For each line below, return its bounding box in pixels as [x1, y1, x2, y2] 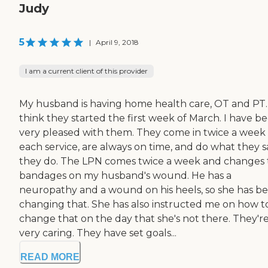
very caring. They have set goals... [19, 227, 176, 239]
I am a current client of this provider [25, 66, 148, 75]
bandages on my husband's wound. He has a [19, 169, 232, 181]
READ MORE [20, 251, 80, 262]
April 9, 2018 [96, 37, 139, 47]
